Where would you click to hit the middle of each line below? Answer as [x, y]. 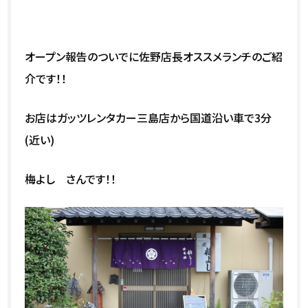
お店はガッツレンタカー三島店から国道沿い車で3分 [148, 117]
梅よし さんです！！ [71, 178]
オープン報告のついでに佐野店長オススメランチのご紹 [154, 56]
